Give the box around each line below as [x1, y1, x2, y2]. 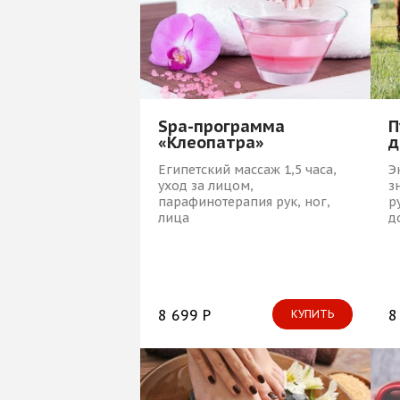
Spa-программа [158, 116, 285, 137]
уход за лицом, [158, 178, 254, 195]
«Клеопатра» [158, 132, 264, 154]
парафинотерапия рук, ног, [158, 194, 330, 211]
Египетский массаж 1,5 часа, [158, 162, 337, 179]
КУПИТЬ [290, 307, 334, 321]
